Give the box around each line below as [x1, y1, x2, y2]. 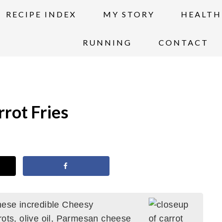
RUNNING [83, 38, 132, 47]
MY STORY [103, 9, 155, 19]
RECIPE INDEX [6, 9, 77, 19]
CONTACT [158, 38, 209, 47]
